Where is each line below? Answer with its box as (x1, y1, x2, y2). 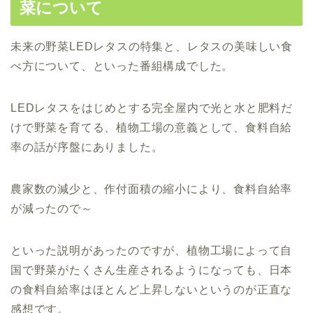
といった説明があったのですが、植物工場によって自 (10, 245, 293, 257)
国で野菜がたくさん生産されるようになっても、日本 (10, 264, 293, 277)
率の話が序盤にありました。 (10, 141, 163, 154)
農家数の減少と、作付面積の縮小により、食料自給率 (10, 183, 293, 196)
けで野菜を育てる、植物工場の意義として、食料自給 (10, 122, 293, 134)
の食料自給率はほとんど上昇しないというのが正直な (10, 284, 293, 296)
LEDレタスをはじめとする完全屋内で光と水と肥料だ (10, 102, 293, 115)
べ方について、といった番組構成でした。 (10, 60, 234, 73)
